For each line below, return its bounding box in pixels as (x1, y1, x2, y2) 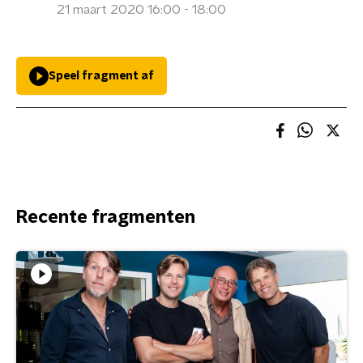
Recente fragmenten (16, 208, 195, 226)
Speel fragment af (49, 70, 154, 82)
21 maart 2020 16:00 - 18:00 (57, 3, 226, 16)
